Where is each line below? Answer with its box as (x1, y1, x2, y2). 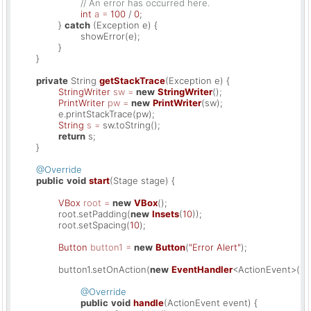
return (58, 130, 85, 142)
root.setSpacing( (58, 219, 130, 230)
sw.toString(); (100, 119, 160, 131)
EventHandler (171, 263, 233, 275)
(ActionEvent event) (164, 296, 251, 308)
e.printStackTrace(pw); (14, 108, 58, 119)
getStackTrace (99, 74, 165, 86)
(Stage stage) (110, 174, 169, 186)
